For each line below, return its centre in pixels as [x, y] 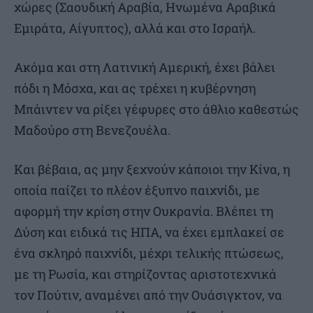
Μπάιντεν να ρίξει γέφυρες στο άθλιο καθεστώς [156, 109]
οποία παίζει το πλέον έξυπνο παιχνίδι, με [137, 190]
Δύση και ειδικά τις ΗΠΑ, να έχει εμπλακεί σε [149, 232]
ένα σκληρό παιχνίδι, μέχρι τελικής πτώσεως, [149, 253]
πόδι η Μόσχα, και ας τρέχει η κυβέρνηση [135, 88]
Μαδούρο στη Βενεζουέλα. [92, 130]
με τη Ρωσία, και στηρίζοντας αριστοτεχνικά [145, 274]
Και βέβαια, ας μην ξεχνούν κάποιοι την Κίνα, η [152, 169]
